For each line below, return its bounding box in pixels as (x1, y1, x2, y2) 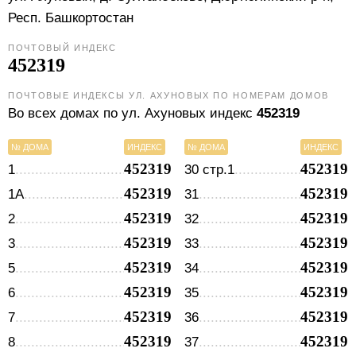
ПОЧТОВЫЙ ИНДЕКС (8, 43, 117, 52)
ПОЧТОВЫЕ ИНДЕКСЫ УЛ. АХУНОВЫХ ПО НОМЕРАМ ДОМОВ (8, 91, 329, 100)
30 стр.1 (184, 162, 234, 177)
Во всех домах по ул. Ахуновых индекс (8, 106, 257, 121)
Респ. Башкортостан (8, 10, 133, 25)
